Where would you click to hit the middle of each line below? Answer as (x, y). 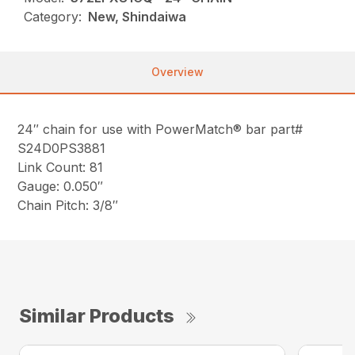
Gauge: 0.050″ (61, 187)
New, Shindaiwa (137, 17)
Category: (53, 17)
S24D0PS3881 (62, 149)
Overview (177, 72)
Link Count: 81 (61, 168)
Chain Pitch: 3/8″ (68, 206)
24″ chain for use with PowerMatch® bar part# (160, 130)
